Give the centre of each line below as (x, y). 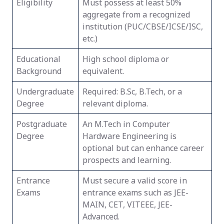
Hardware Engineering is (129, 136)
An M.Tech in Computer (126, 124)
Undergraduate (45, 91)
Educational (38, 59)
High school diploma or (126, 59)
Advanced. (101, 216)
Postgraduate (42, 124)
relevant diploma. (115, 103)
